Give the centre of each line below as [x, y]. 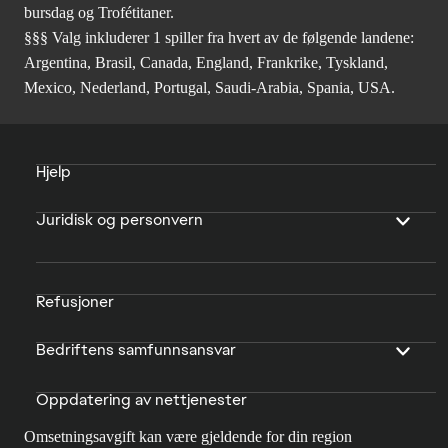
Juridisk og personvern [119, 220]
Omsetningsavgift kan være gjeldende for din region [188, 437]
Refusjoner [75, 302]
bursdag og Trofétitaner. [99, 13]
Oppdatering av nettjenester [141, 400]
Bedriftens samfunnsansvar [136, 350]
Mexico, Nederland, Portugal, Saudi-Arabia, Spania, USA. [209, 88]
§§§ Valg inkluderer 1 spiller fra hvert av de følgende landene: [219, 38]
